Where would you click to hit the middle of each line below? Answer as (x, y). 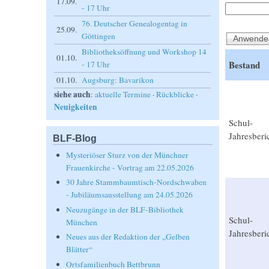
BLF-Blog (75, 138)
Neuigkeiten (76, 107)
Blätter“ (80, 249)
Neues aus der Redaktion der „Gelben (128, 237)
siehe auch (73, 94)
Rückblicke (175, 94)
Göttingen (99, 36)
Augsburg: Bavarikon (118, 80)
